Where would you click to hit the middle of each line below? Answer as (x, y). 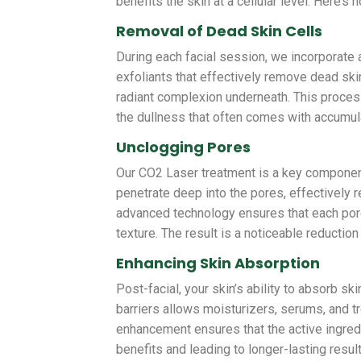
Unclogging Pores (184, 147)
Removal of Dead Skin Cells (220, 31)
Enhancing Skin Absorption (218, 263)
